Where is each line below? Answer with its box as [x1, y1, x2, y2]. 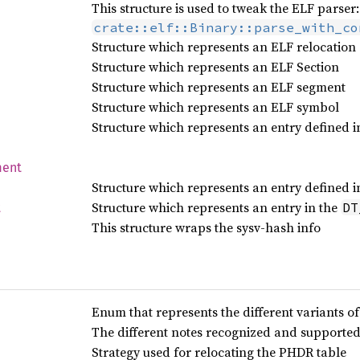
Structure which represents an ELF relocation [91, 38, 356, 55]
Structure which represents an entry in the [91, 198, 341, 216]
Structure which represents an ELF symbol [91, 98, 339, 116]
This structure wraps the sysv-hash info [91, 219, 321, 236]
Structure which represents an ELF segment [91, 78, 346, 96]
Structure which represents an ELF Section [91, 58, 339, 76]
